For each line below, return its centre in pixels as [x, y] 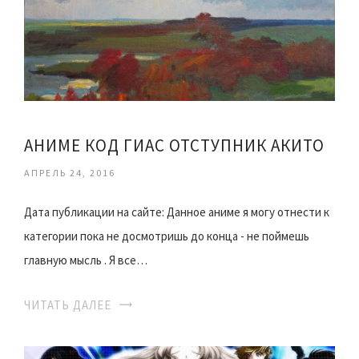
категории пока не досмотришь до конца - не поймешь [167, 236]
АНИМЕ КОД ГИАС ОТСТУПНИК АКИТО [174, 145]
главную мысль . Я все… [86, 260]
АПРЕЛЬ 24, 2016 [70, 172]
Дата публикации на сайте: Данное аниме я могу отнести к [177, 212]
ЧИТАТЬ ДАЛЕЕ [68, 305]
